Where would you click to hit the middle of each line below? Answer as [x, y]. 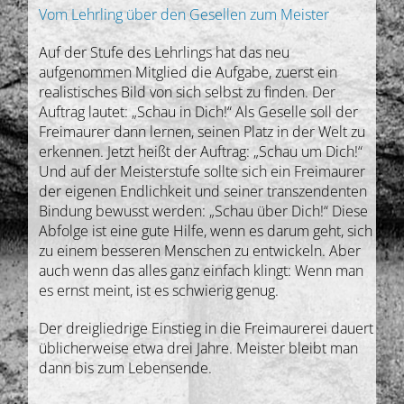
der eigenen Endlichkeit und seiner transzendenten [203, 192]
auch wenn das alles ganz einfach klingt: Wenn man [202, 271]
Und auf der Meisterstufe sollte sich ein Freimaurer [202, 172]
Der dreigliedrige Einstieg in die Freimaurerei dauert [207, 329]
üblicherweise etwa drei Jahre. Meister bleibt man [199, 349]
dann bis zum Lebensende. [126, 368]
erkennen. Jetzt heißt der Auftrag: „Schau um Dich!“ [201, 152]
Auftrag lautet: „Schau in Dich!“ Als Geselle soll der [199, 112]
